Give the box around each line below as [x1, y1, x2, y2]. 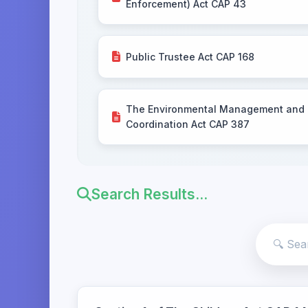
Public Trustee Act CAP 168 [126, 50, 254, 63]
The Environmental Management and [126, 103, 305, 115]
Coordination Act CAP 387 [126, 118, 250, 130]
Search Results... [91, 186, 208, 203]
